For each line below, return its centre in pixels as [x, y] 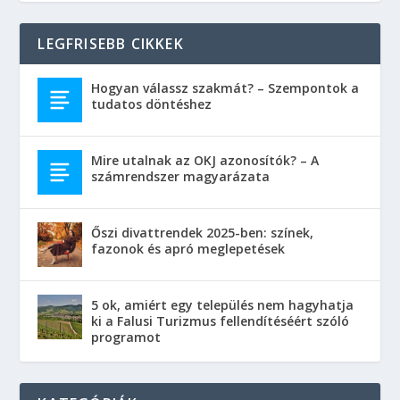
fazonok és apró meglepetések [188, 249]
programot [126, 337]
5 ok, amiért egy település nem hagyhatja [223, 305]
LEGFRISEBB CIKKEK [111, 44]
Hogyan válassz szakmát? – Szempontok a [225, 88]
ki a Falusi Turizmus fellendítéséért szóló [221, 321]
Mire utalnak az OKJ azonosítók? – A [205, 161]
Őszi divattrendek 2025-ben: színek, [203, 233]
